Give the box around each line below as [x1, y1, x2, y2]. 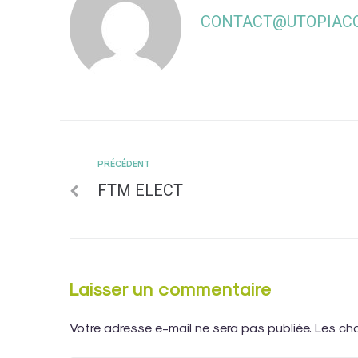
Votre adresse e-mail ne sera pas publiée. [70, 319, 312, 335]
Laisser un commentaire [70, 276, 272, 299]
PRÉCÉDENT [97, 157, 150, 169]
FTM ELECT [97, 180, 183, 200]
